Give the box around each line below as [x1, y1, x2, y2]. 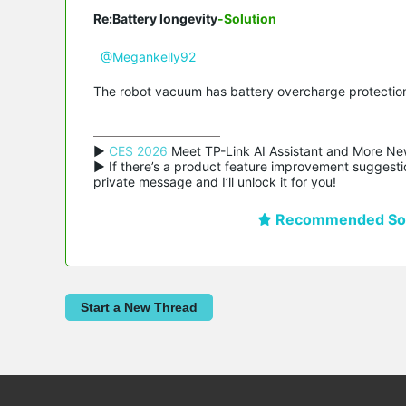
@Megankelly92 [101, 48, 196, 64]
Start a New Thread [81, 299, 198, 314]
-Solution [217, 10, 276, 26]
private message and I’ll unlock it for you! [93, 173, 336, 189]
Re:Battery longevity [93, 10, 217, 26]
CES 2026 [109, 142, 168, 159]
